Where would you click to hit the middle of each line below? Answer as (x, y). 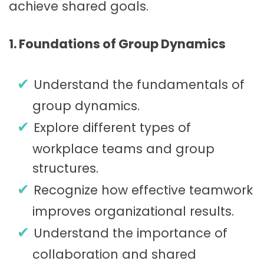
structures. (65, 168)
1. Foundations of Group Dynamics (117, 44)
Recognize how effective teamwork (143, 190)
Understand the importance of (131, 233)
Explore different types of (112, 127)
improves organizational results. (133, 211)
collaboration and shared (114, 254)
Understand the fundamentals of (139, 84)
